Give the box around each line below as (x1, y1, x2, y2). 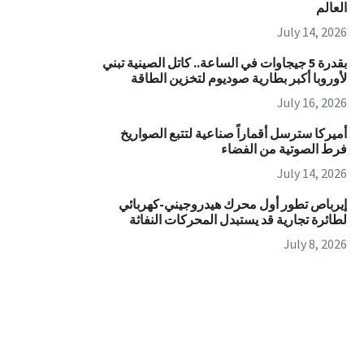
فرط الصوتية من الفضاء (220, 141, 347, 158)
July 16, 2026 (276, 94, 347, 111)
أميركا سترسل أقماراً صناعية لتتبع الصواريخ (119, 125, 347, 142)
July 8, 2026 (283, 236, 347, 253)
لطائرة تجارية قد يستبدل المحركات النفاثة (128, 211, 347, 228)
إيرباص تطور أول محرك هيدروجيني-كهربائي (118, 196, 347, 213)
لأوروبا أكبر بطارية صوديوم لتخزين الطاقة (130, 70, 347, 87)
